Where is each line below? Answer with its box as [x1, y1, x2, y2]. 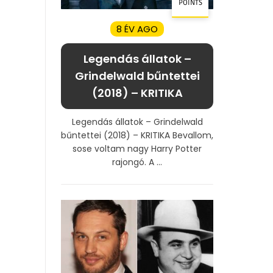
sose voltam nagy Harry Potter [73, 142, 202, 155]
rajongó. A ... [112, 155, 162, 168]
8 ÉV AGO [116, 22, 158, 35]
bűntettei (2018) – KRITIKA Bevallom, [61, 129, 213, 141]
